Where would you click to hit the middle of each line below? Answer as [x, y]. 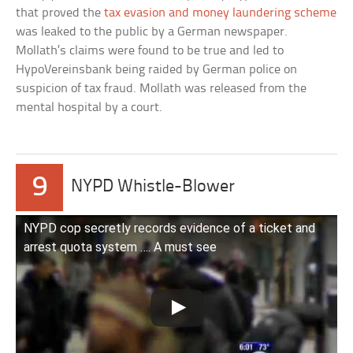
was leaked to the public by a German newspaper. [152, 32]
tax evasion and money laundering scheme [221, 13]
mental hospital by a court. [89, 108]
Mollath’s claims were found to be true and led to [150, 51]
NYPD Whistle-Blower [153, 188]
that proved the [60, 13]
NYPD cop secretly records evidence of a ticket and [170, 229]
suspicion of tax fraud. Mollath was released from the [162, 89]
